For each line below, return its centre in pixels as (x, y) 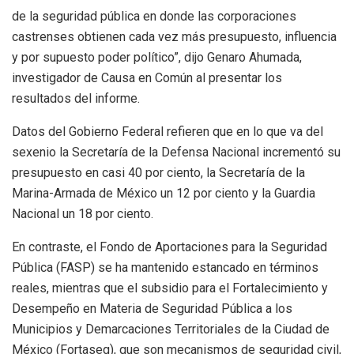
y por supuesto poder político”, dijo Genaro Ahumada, (157, 58)
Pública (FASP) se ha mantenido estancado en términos (165, 268)
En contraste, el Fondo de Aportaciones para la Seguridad (169, 247)
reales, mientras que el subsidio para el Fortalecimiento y (170, 288)
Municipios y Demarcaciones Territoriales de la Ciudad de (171, 330)
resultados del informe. (76, 99)
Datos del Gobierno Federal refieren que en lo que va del (168, 132)
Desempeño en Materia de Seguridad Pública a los (152, 309)
